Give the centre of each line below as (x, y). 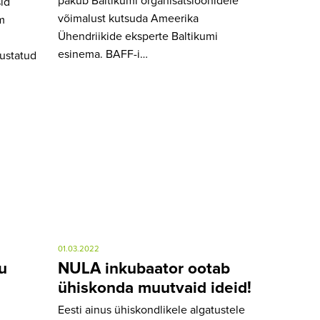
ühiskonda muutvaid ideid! (155, 289)
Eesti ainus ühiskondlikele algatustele (151, 310)
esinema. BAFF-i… (103, 55)
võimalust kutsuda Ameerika (128, 19)
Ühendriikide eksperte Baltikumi (138, 37)
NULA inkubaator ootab (144, 269)
